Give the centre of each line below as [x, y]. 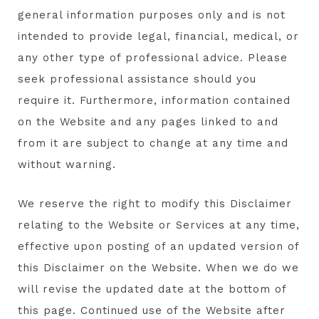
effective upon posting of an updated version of [158, 247]
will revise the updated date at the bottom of [152, 289]
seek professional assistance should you [137, 79]
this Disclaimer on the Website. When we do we [158, 268]
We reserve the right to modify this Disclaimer [155, 204]
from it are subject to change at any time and [153, 143]
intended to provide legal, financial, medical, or [158, 37]
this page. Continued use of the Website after [152, 311]
